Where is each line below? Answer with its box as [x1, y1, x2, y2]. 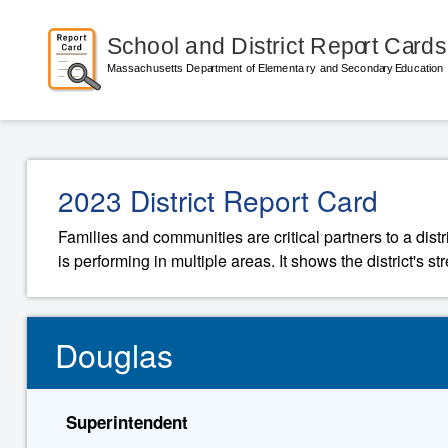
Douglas [55, 331, 174, 377]
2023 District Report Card [58, 180, 379, 220]
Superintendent [65, 410, 188, 434]
